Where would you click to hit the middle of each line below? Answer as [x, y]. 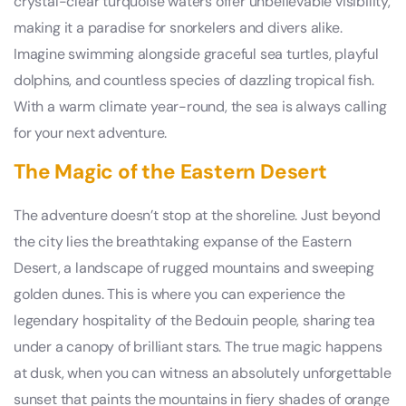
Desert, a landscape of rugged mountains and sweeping [194, 268]
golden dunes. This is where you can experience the [179, 295]
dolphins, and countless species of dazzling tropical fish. [194, 81]
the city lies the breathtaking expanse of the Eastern [183, 242]
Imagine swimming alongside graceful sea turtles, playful [196, 54]
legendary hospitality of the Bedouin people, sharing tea [194, 321]
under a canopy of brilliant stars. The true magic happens [198, 347]
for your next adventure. [91, 133]
